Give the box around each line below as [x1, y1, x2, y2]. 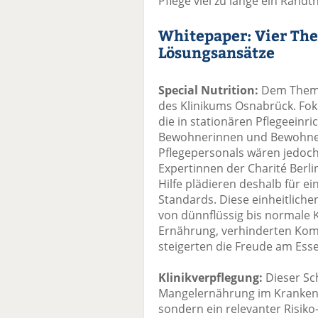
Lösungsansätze [158, 42, 275, 63]
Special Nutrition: [158, 82, 258, 99]
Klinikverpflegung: [158, 270, 263, 286]
